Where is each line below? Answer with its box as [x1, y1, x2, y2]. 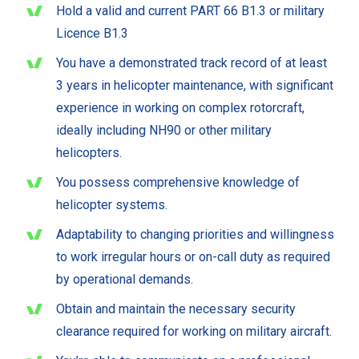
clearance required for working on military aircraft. [56, 324, 332, 340]
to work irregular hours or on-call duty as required [56, 249, 330, 265]
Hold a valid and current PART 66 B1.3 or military [56, 3, 325, 19]
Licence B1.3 [56, 26, 128, 42]
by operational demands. [56, 272, 193, 288]
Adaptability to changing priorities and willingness [56, 227, 334, 243]
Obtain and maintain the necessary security [56, 301, 296, 317]
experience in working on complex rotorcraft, [56, 100, 305, 116]
